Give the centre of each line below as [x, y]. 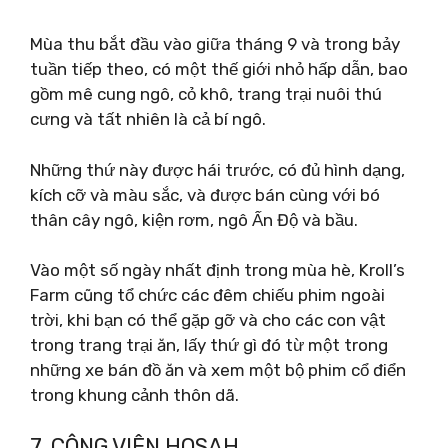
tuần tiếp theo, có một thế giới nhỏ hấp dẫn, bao [219, 69]
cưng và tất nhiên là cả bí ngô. [148, 119]
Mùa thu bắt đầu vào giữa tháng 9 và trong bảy [215, 44]
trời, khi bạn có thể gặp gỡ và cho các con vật [208, 320]
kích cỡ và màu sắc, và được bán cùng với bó [205, 194]
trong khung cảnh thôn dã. [134, 395]
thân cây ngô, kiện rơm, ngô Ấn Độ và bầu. [194, 219]
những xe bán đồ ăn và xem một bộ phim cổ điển [218, 370]
